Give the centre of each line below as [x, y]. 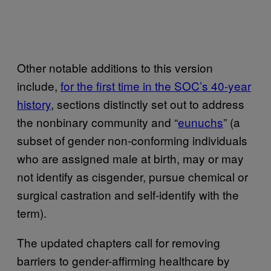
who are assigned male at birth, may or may [130, 158]
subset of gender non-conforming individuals [132, 140]
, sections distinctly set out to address [148, 103]
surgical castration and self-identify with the [128, 194]
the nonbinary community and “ [97, 122]
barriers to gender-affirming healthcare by [123, 260]
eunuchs [201, 122]
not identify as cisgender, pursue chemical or [132, 176]
